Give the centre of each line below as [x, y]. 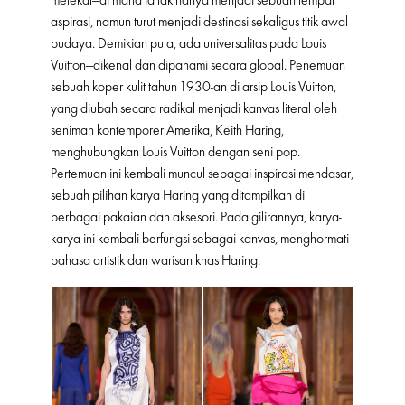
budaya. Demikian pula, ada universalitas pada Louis [188, 44]
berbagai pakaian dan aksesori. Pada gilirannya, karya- [196, 217]
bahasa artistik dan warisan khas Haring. [155, 261]
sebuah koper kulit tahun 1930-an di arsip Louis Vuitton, [193, 87]
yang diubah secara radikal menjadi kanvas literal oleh [194, 109]
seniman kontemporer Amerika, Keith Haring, [167, 131]
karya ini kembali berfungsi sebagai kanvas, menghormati [200, 239]
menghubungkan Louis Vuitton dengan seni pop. [175, 152]
